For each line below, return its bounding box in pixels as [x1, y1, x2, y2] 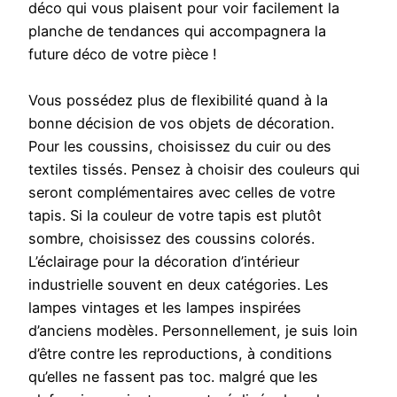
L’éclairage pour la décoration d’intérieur [28, 253, 300, 271]
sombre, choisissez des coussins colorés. [28, 230, 315, 248]
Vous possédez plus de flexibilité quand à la [28, 91, 328, 110]
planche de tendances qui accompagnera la [28, 22, 326, 41]
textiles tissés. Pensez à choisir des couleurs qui [28, 160, 360, 179]
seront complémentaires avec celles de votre [28, 183, 335, 202]
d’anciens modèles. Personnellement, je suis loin [28, 322, 358, 340]
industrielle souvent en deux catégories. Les [28, 276, 329, 294]
